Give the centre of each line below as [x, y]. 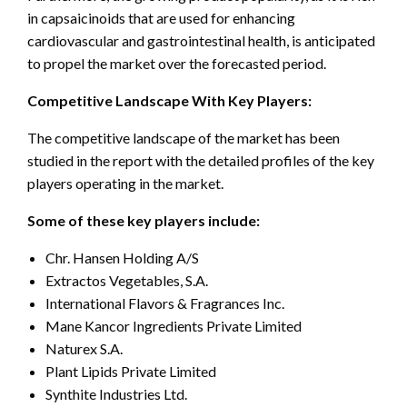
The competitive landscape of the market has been [184, 138]
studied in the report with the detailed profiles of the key [201, 161]
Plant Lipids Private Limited [131, 372]
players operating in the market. [125, 184]
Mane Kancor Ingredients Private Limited [174, 326]
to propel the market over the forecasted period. [177, 64]
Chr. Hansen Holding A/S [122, 258]
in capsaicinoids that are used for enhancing [161, 18]
